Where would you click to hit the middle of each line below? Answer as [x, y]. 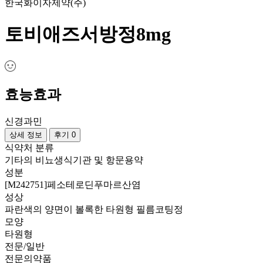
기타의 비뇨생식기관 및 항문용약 [74, 160]
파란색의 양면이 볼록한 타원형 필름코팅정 [94, 210]
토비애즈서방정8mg [88, 34]
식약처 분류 [29, 148]
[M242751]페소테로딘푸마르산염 [73, 185]
